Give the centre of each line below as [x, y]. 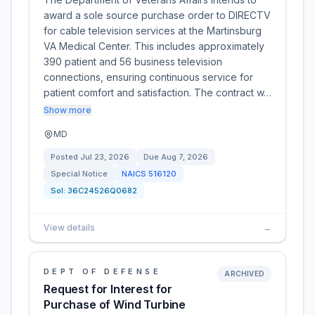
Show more [67, 110]
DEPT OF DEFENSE [102, 271]
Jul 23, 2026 [105, 157]
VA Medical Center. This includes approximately [154, 46]
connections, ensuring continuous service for [148, 77]
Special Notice [79, 174]
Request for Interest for [108, 289]
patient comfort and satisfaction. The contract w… [157, 92]
